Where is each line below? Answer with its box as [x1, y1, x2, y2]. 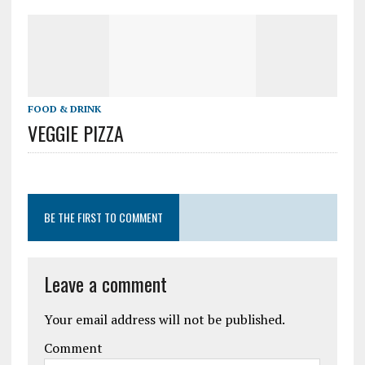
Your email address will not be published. [43, 310, 285, 328]
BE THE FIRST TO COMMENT [43, 209, 163, 226]
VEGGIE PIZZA [27, 118, 124, 147]
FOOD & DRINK [27, 103, 101, 115]
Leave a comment [43, 269, 167, 298]
